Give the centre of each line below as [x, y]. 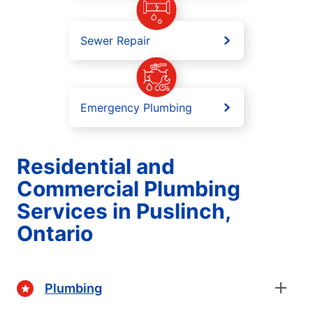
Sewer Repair [115, 41]
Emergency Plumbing [136, 108]
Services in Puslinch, [124, 211]
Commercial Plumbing [129, 189]
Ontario [55, 234]
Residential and [96, 167]
